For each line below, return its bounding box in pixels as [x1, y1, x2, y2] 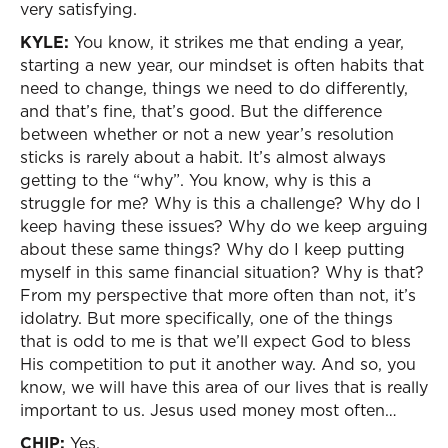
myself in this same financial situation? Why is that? [20, 261, 424, 283]
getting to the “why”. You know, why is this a [20, 169, 371, 191]
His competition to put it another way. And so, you [20, 353, 416, 375]
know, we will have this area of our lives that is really [20, 376, 428, 398]
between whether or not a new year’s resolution [20, 123, 394, 145]
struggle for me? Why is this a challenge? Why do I [20, 192, 421, 214]
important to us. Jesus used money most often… [20, 399, 397, 421]
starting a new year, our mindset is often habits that [20, 54, 424, 76]
